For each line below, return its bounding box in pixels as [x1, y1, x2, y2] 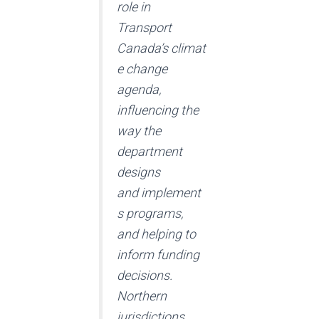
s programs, [117, 205, 183, 221]
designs [117, 164, 160, 179]
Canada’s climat [117, 40, 206, 56]
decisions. [117, 267, 172, 283]
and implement [117, 184, 201, 200]
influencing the [117, 102, 199, 117]
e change [117, 61, 167, 76]
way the [117, 122, 161, 138]
